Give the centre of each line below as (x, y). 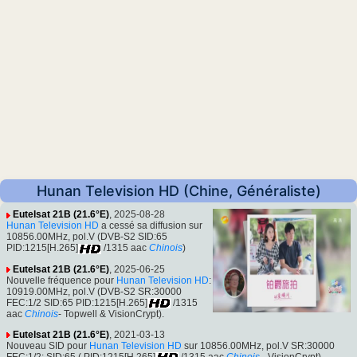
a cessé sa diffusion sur (151, 226)
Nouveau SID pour (48, 345)
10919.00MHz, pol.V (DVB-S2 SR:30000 (94, 291)
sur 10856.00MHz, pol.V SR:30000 (258, 345)
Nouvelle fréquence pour (61, 280)
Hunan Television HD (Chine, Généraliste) (178, 191)
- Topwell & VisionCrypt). (111, 314)
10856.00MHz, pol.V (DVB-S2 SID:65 (87, 237)
